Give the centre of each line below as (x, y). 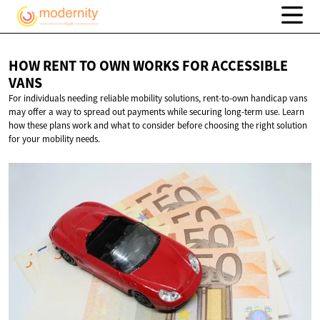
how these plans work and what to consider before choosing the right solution (158, 126)
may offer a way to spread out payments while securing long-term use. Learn (156, 112)
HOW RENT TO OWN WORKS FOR (110, 66)
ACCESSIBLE (250, 66)
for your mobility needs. (54, 139)
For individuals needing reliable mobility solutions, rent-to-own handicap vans (158, 99)
